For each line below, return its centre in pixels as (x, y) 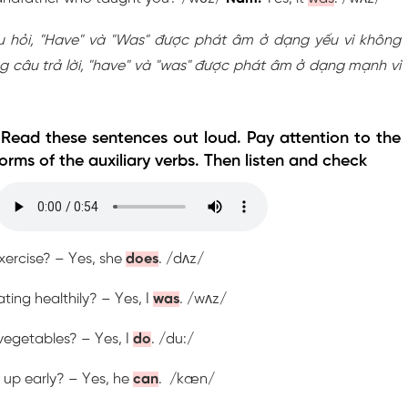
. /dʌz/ (181, 259)
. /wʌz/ (203, 299)
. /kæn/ (187, 379)
